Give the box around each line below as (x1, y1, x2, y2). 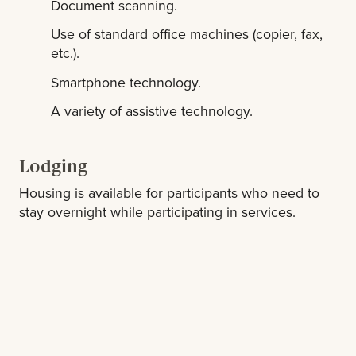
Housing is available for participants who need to (19, 182, 319, 203)
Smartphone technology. (51, 72, 202, 92)
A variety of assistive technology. (51, 101, 253, 122)
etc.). (51, 43, 80, 64)
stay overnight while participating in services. (19, 201, 296, 222)
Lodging (19, 153, 87, 177)
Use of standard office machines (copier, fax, (51, 24, 323, 44)
